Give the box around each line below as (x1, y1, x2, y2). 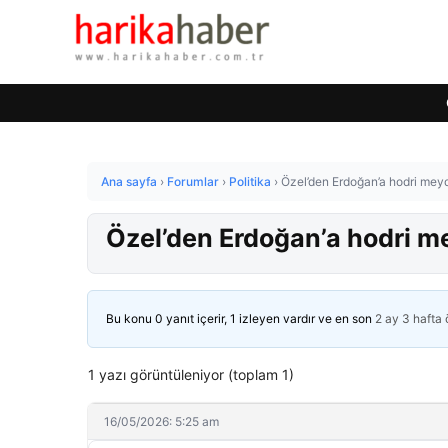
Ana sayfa (101, 174, 157, 189)
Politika (229, 174, 271, 189)
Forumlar (167, 174, 219, 189)
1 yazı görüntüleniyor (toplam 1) (88, 366, 294, 383)
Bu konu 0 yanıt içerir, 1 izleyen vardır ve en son (106, 311, 375, 326)
